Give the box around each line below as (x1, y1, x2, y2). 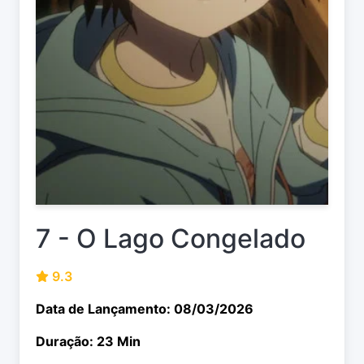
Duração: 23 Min (36, 333, 141, 350)
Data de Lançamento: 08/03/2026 (36, 301, 253, 318)
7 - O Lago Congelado (36, 223, 305, 255)
